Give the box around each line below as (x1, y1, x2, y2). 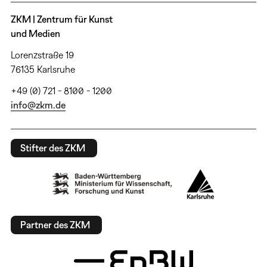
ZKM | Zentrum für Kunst (10, 13, 113, 24)
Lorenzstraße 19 (10, 49, 74, 60)
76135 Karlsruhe (10, 63, 75, 74)
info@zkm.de (10, 99, 66, 110)
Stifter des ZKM (20, 142, 85, 154)
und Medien (10, 27, 60, 39)
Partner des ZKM (20, 219, 90, 231)
